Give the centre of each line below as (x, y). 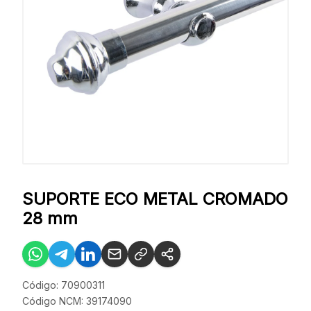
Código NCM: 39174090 (77, 301)
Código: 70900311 (64, 285)
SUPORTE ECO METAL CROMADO (155, 199)
